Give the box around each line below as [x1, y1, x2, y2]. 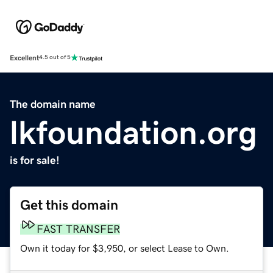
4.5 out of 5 [39, 54, 71, 61]
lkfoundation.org [10, 115, 257, 149]
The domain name [10, 98, 96, 110]
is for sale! [10, 154, 60, 166]
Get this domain [20, 197, 118, 212]
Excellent [10, 54, 39, 62]
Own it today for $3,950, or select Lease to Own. [20, 243, 229, 253]
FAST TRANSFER [37, 223, 120, 235]
